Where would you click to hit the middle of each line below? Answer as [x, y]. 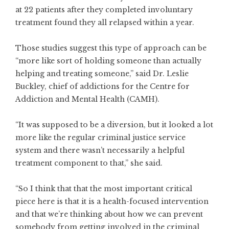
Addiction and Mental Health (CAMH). [88, 99]
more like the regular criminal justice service [100, 138]
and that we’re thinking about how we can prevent [109, 214]
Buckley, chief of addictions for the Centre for [102, 86]
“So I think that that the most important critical [104, 189]
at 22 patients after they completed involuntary [104, 10]
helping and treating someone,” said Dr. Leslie [102, 74]
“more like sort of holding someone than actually [108, 61]
